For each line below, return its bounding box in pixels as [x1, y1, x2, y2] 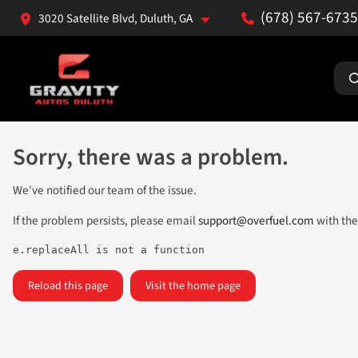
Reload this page [28, 277, 108, 294]
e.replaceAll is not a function [13, 244, 205, 256]
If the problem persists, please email [13, 212, 198, 229]
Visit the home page [145, 277, 241, 294]
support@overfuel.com [198, 212, 314, 229]
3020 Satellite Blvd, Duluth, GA [38, 10, 193, 27]
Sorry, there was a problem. [13, 141, 288, 174]
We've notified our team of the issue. [13, 181, 197, 199]
